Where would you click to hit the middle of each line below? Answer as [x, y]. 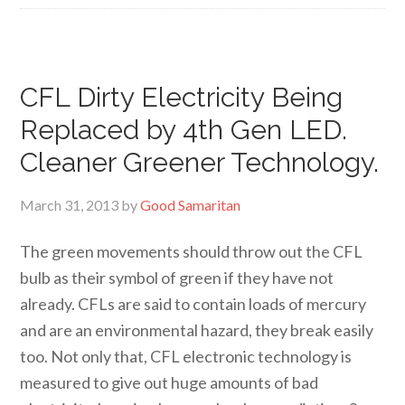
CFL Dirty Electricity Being [182, 97]
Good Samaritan [191, 205]
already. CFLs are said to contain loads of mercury [193, 304]
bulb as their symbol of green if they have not [177, 278]
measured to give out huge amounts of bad [170, 382]
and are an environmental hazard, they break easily [197, 330]
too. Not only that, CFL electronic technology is [186, 356]
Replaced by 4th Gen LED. [184, 130]
